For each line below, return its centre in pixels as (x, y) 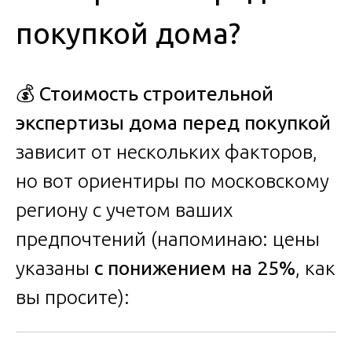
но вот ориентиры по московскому (172, 181)
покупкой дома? (128, 33)
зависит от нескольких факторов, (167, 152)
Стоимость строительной (156, 94)
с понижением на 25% (195, 268)
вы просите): (73, 297)
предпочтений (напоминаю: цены (168, 239)
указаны (55, 268)
